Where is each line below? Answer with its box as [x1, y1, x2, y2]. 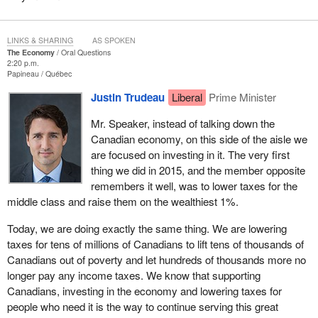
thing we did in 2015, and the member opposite [90, 163, 305, 178]
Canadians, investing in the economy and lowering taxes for [6, 283, 282, 298]
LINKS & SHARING [6, 34, 73, 45]
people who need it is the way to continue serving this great [6, 298, 278, 314]
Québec [45, 67, 72, 79]
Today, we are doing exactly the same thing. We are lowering [6, 220, 287, 236]
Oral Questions [60, 46, 111, 57]
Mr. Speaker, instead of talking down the [90, 116, 275, 131]
